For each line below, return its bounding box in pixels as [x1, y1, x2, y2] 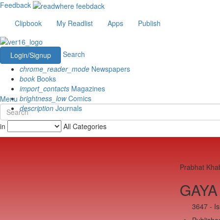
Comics [66, 93, 91, 103]
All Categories [63, 121, 107, 131]
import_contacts [20, 83, 69, 93]
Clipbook [15, 18, 42, 28]
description [20, 103, 54, 113]
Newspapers [89, 63, 130, 74]
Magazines [69, 83, 105, 93]
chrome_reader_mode [20, 63, 89, 74]
